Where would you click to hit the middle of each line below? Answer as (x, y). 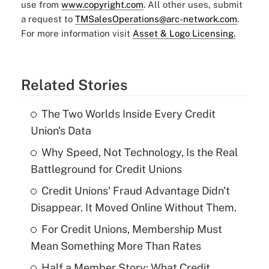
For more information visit (77, 34)
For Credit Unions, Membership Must (131, 229)
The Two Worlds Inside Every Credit (128, 114)
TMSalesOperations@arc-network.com (156, 19)
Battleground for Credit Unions (106, 169)
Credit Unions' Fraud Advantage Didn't (135, 191)
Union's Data (61, 131)
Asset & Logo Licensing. (184, 34)
